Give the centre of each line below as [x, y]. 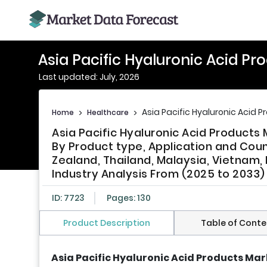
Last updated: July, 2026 [89, 77]
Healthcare [108, 112]
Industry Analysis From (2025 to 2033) [159, 174]
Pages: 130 [129, 198]
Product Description [106, 223]
